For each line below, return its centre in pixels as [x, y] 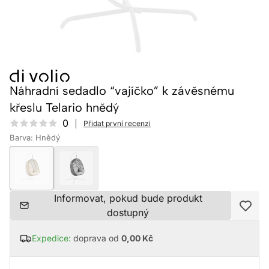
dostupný [128, 213]
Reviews [28, 123]
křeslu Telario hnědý [64, 108]
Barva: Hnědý [35, 138]
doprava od [97, 238]
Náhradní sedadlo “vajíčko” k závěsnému [122, 91]
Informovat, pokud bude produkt [128, 198]
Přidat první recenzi [117, 123]
